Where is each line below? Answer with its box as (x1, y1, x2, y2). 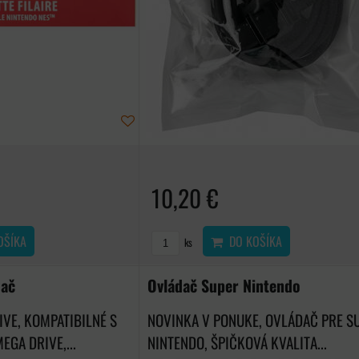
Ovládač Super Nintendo (147, 273, 301, 298)
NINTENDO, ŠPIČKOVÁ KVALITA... (147, 331, 328, 355)
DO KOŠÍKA (223, 232, 283, 252)
